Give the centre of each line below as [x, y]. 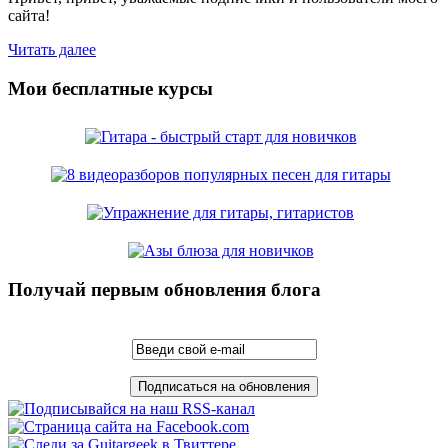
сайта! [29, 16]
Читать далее [52, 50]
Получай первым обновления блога [164, 290]
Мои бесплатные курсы [110, 88]
